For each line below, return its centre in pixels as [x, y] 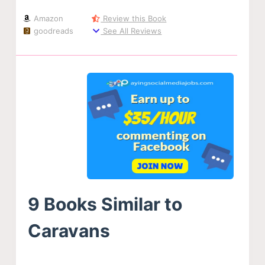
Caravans [69, 230]
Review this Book [134, 19]
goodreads [53, 31]
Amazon [48, 19]
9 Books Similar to [105, 204]
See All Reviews [131, 31]
